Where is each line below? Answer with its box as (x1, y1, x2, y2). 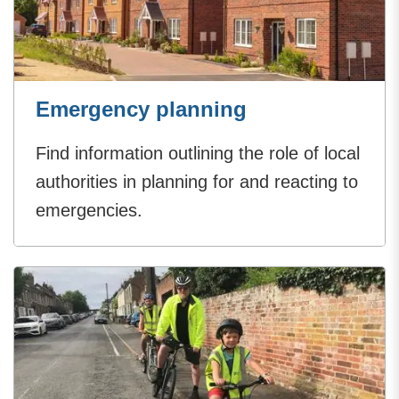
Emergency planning (36, 96, 247, 121)
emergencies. (36, 199, 142, 220)
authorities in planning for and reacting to (36, 171, 358, 191)
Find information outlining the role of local (36, 142, 360, 163)
